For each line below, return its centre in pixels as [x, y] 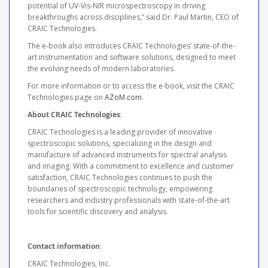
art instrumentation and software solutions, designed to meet [132, 57]
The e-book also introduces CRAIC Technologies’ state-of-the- [131, 45]
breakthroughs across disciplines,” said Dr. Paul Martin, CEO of [133, 17]
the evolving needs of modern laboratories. [101, 68]
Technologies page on [66, 97]
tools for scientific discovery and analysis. [98, 211]
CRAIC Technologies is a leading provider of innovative [120, 132]
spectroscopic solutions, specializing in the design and [120, 143]
